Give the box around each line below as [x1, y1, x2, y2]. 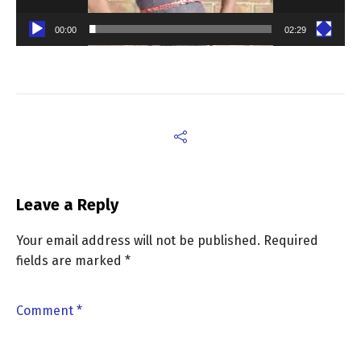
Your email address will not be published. [16, 233, 260, 248]
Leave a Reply [16, 195, 118, 214]
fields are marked [16, 253, 125, 268]
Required [263, 233, 318, 248]
